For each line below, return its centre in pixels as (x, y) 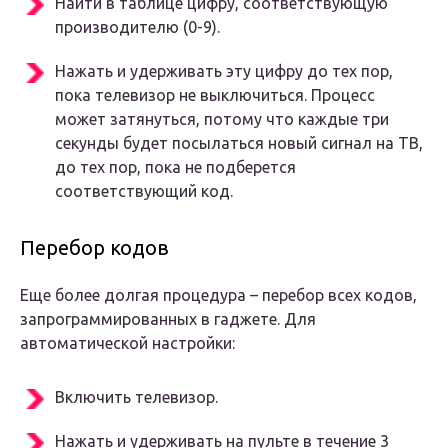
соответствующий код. (144, 191)
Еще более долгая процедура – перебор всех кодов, (218, 295)
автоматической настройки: (127, 343)
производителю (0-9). (137, 27)
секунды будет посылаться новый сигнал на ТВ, (239, 143)
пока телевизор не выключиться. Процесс (215, 95)
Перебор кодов (94, 248)
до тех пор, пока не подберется (175, 167)
